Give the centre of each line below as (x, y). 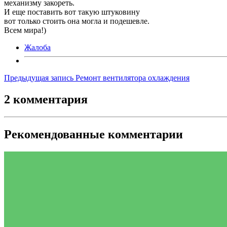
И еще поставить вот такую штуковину (72, 12)
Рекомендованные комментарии (93, 134)
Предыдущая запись (39, 78)
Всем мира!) (25, 30)
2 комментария (46, 100)
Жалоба (37, 48)
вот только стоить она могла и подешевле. (77, 21)
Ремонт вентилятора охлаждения (133, 78)
